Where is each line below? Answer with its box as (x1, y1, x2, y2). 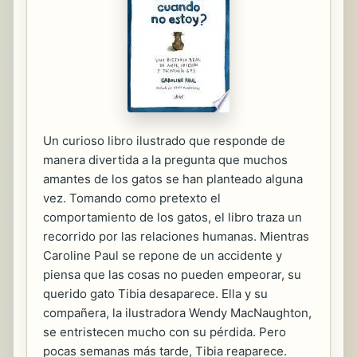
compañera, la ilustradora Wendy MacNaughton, (43, 305, 312, 320)
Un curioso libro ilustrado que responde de (43, 133, 285, 148)
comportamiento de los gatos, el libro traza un (43, 210, 302, 225)
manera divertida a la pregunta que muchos (43, 152, 288, 167)
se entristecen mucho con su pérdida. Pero (43, 324, 286, 339)
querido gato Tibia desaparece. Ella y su (43, 286, 268, 301)
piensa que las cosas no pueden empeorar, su (43, 267, 301, 282)
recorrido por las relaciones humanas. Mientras (43, 229, 309, 244)
